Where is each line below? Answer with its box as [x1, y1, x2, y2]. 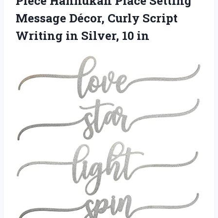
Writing [16, 27, 66, 43]
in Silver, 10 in [66, 27, 149, 43]
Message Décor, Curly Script [16, 10, 178, 26]
